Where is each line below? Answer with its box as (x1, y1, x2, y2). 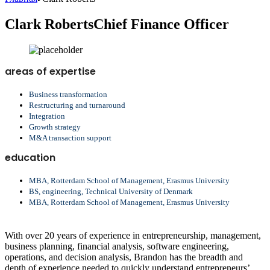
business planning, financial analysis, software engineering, (5, 240, 229, 251)
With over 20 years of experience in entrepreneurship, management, (5, 230, 261, 240)
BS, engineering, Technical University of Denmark (29, 186, 193, 196)
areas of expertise (5, 64, 96, 78)
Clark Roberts (5, 16, 93, 32)
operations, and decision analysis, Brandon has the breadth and (5, 251, 243, 262)
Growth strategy (29, 122, 81, 131)
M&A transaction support (29, 133, 111, 142)
